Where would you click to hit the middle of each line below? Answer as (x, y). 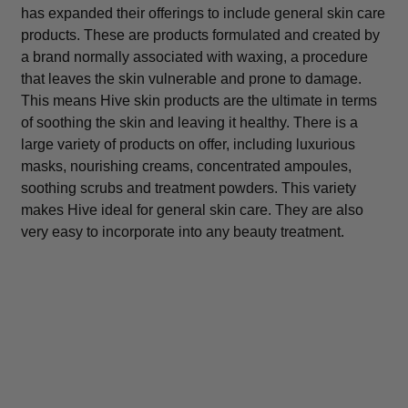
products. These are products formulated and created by (200, 35)
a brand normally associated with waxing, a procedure (194, 56)
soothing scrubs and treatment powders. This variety (188, 188)
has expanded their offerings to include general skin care (203, 13)
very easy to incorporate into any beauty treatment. (182, 231)
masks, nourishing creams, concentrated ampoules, (186, 166)
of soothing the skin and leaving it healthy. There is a (189, 122)
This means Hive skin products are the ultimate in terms (199, 100)
